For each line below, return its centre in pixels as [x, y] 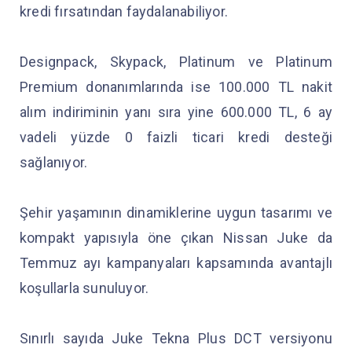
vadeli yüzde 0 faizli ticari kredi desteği [176, 137]
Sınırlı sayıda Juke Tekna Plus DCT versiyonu [176, 338]
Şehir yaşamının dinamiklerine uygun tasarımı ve [176, 212]
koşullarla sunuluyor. [86, 288]
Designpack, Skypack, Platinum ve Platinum [176, 61]
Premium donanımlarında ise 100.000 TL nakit [176, 86]
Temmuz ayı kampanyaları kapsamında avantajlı [176, 262]
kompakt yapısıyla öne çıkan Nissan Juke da [176, 237]
